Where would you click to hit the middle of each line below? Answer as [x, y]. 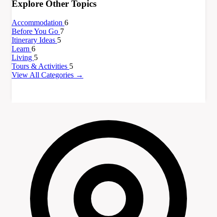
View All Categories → [47, 75]
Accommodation [38, 23]
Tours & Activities [40, 66]
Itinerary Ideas [34, 40]
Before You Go [36, 31]
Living [23, 58]
